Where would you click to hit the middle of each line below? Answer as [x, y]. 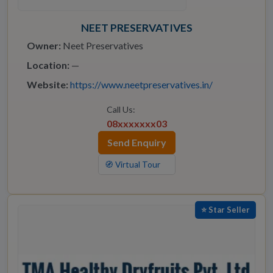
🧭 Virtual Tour [132, 165]
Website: [48, 85]
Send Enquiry [136, 143]
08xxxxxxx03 [136, 124]
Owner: [44, 46]
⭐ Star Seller [225, 210]
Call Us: [121, 110]
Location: [48, 65]
